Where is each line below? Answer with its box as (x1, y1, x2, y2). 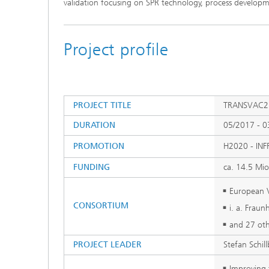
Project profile (64, 40, 169, 59)
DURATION (73, 120, 115, 130)
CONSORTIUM (73, 201, 128, 211)
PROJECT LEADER (73, 240, 142, 250)
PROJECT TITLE (73, 100, 131, 110)
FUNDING (73, 162, 110, 172)
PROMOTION (73, 141, 124, 151)
